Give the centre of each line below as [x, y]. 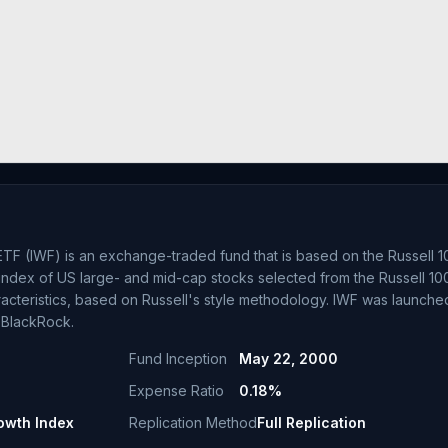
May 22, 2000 [288, 358]
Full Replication [311, 422]
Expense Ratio [176, 390]
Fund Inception [177, 358]
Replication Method [192, 422]
